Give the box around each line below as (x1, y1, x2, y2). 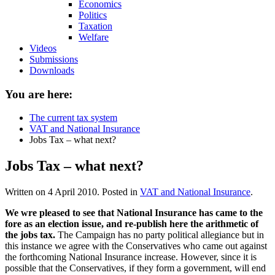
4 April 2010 (48, 187, 97, 198)
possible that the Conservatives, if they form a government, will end (5, 263, 266, 274)
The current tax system (29, 112, 117, 123)
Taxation (79, 21, 112, 31)
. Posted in (97, 187, 140, 198)
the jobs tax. (5, 230, 55, 241)
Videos (29, 43, 56, 53)
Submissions (29, 54, 78, 64)
